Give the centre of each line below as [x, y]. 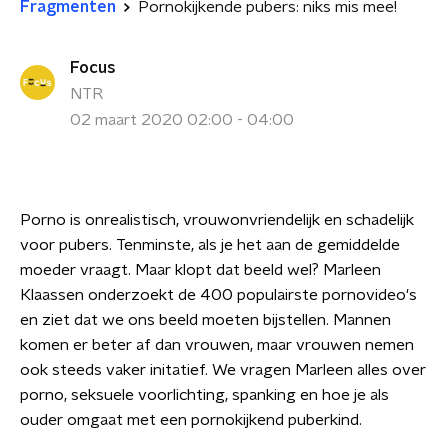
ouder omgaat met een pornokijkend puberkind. [191, 420]
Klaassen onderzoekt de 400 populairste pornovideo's [218, 295]
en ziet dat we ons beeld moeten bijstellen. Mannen [205, 320]
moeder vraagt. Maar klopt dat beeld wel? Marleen [200, 270]
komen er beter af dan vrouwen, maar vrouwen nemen [217, 345]
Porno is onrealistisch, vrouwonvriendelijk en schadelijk [217, 220]
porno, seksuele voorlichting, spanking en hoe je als [204, 395]
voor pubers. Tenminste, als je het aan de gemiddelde [210, 245]
